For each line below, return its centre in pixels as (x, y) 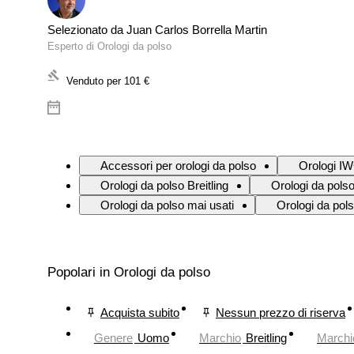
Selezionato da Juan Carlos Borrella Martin (157, 30)
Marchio (220, 337)
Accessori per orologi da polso (178, 166)
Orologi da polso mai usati (167, 205)
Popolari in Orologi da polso (129, 273)
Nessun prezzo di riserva (281, 312)
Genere (113, 337)
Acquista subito (140, 312)
